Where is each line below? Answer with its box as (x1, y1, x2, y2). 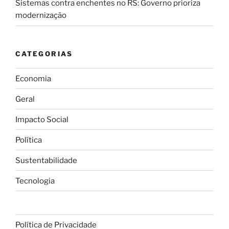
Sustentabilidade (15, 155, 77, 165)
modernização (15, 11, 66, 20)
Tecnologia (15, 176, 55, 186)
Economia (15, 74, 51, 83)
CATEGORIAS (15, 49, 73, 58)
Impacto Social (15, 114, 68, 124)
